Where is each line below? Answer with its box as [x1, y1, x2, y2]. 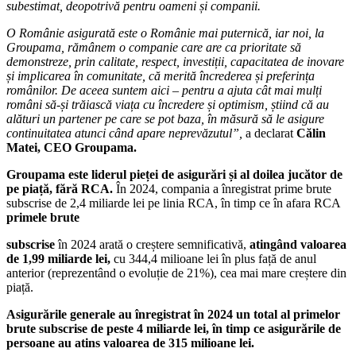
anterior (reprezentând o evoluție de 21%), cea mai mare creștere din [6, 266, 346, 281]
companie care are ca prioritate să [129, 41, 301, 55]
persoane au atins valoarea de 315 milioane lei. [6, 336, 257, 350]
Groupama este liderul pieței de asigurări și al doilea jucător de [6, 168, 342, 182]
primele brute [6, 211, 79, 225]
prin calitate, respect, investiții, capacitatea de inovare [75, 55, 344, 69]
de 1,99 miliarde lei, [6, 252, 110, 266]
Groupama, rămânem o [6, 41, 129, 55]
